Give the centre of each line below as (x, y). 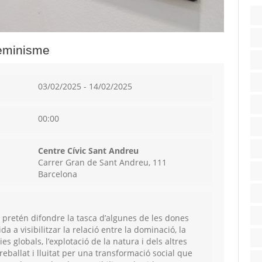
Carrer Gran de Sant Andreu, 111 (102, 163)
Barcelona (57, 174)
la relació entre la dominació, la (123, 230)
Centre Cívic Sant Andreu (88, 151)
